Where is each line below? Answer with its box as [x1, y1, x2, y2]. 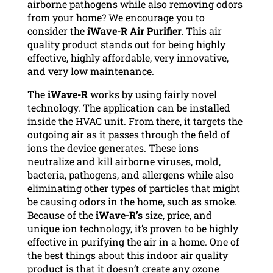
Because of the [27, 208, 96, 221]
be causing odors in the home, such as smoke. [27, 194, 237, 208]
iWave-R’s [95, 208, 143, 221]
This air [183, 24, 222, 37]
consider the [27, 24, 87, 37]
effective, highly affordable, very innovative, [27, 51, 229, 64]
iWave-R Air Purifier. [87, 24, 183, 37]
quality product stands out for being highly [27, 37, 225, 51]
